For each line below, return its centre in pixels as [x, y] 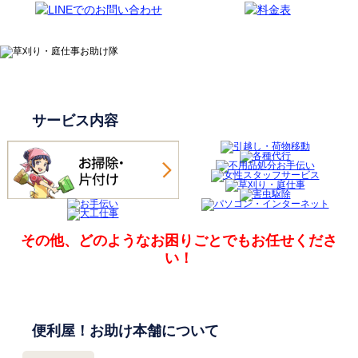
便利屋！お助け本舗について [125, 331]
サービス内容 [75, 121]
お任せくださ [294, 241]
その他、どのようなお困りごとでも [136, 241]
